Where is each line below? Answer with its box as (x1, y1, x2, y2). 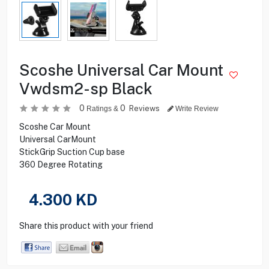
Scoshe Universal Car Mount (19, 60, 223, 79)
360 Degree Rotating (19, 159, 103, 169)
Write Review (173, 104, 219, 113)
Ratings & (84, 104, 120, 113)
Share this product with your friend (19, 220, 153, 231)
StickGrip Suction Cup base (19, 147, 125, 157)
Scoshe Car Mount (19, 121, 91, 131)
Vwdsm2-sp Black (19, 79, 153, 98)
